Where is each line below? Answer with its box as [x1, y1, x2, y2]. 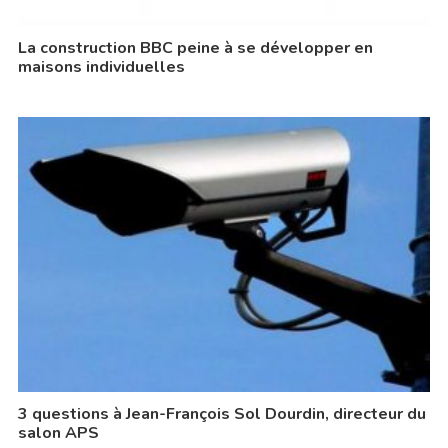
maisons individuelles [17, 56, 185, 79]
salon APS [17, 422, 99, 445]
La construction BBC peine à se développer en [17, 37, 373, 60]
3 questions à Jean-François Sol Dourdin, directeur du [17, 403, 426, 426]
